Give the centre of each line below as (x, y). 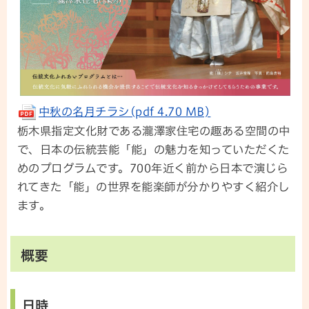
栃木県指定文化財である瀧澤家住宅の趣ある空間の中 (154, 131)
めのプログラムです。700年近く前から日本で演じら (153, 168)
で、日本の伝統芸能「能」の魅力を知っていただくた (153, 149)
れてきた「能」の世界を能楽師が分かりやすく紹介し (153, 187)
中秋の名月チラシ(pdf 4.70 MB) (125, 112)
